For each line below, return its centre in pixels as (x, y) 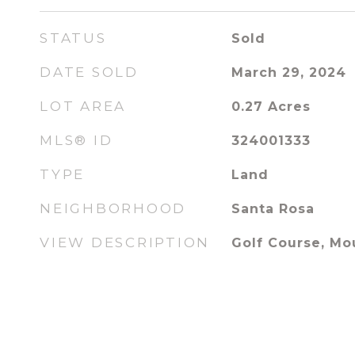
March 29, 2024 (288, 73)
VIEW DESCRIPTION (125, 242)
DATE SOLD (89, 72)
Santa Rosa (273, 209)
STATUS (73, 38)
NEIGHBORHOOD (113, 208)
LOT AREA (83, 106)
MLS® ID (76, 140)
